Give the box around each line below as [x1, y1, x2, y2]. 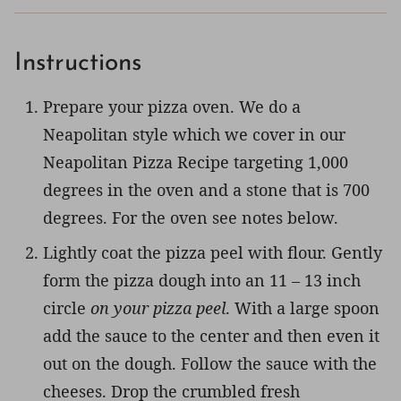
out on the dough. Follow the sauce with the [43, 352, 377, 374]
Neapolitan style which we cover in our [43, 123, 346, 145]
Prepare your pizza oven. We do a [43, 95, 301, 117]
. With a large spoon [226, 296, 380, 319]
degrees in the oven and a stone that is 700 [43, 178, 370, 200]
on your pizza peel [90, 296, 226, 319]
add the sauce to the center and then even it [43, 324, 380, 346]
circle [43, 296, 90, 319]
